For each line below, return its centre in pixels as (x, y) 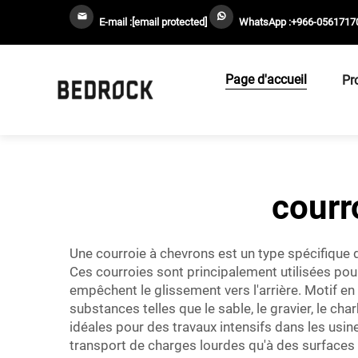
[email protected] (169, 22)
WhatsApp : (265, 22)
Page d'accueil (266, 80)
